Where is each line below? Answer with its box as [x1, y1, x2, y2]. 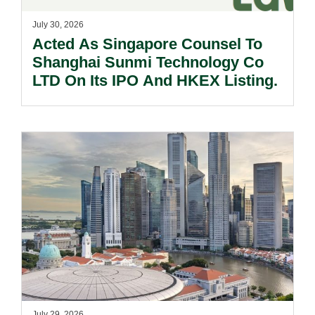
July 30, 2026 [32, 20, 84, 30]
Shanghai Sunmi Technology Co [32, 53, 264, 71]
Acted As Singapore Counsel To [32, 35, 262, 53]
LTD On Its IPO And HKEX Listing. [32, 72, 278, 89]
